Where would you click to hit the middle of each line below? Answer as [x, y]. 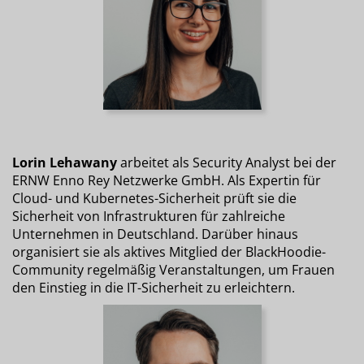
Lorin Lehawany [65, 162]
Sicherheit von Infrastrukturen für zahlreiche [149, 216]
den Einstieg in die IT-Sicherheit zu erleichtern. [154, 287]
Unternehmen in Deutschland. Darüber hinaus [155, 234]
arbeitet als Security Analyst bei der [227, 162]
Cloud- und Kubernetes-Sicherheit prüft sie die [154, 198]
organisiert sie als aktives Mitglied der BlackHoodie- [169, 251]
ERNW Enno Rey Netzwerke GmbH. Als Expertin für [167, 180]
